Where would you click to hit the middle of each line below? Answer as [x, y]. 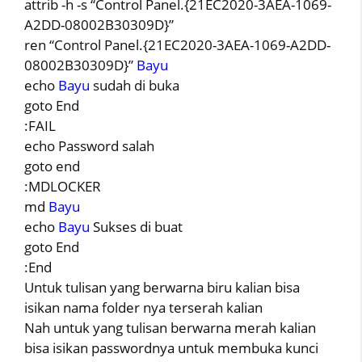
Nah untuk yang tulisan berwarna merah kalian [170, 327]
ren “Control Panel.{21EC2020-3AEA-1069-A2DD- [177, 44]
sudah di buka [135, 85]
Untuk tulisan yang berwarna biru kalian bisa [162, 287]
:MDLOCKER [63, 186]
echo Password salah [89, 145]
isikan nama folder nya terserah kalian [143, 307]
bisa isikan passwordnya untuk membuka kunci [171, 347]
